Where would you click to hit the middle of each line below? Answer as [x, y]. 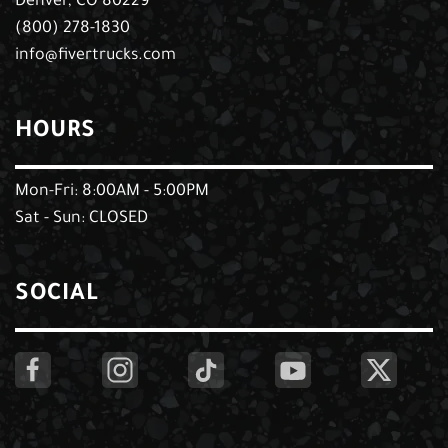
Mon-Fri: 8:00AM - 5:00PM [112, 192]
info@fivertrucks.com [95, 56]
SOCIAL [57, 296]
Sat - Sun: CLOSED [81, 219]
